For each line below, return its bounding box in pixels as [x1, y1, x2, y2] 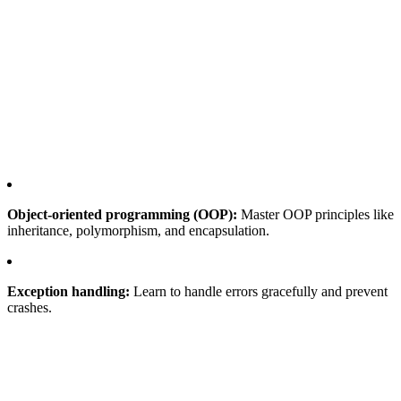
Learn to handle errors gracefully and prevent [130, 283, 388, 299]
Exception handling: [7, 283, 130, 299]
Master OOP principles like [237, 206, 394, 222]
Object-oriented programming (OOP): [7, 206, 237, 222]
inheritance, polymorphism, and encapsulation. [7, 222, 269, 238]
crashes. [7, 299, 52, 315]
